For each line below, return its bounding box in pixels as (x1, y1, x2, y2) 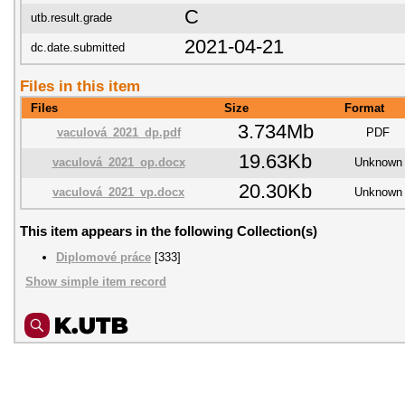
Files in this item (20, 77, 140, 95)
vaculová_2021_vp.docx (52, 184, 184, 199)
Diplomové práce (56, 250, 151, 264)
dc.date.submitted (31, 41, 125, 54)
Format (344, 100, 384, 115)
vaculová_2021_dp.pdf (56, 125, 181, 139)
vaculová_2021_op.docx (52, 155, 185, 169)
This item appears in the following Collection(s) (20, 222, 317, 239)
